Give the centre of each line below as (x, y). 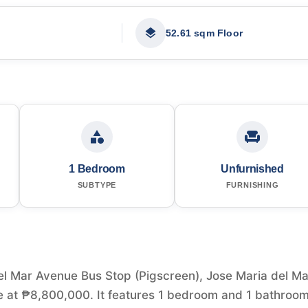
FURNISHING (252, 185)
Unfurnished (252, 168)
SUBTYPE (97, 185)
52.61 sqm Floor (204, 33)
